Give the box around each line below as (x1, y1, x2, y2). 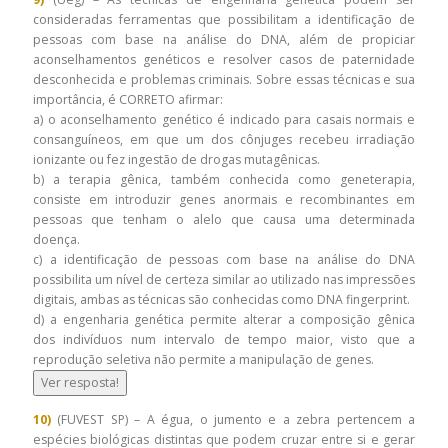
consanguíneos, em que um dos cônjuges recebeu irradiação (33, 131, 415, 149)
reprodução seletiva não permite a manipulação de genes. (33, 351, 374, 369)
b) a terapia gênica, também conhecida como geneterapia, (33, 171, 415, 189)
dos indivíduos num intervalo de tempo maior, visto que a (33, 331, 415, 349)
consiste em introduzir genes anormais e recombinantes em (33, 191, 415, 209)
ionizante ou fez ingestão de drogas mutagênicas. (33, 151, 323, 169)
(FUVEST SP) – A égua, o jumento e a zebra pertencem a (57, 410, 416, 428)
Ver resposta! (41, 374, 119, 392)
